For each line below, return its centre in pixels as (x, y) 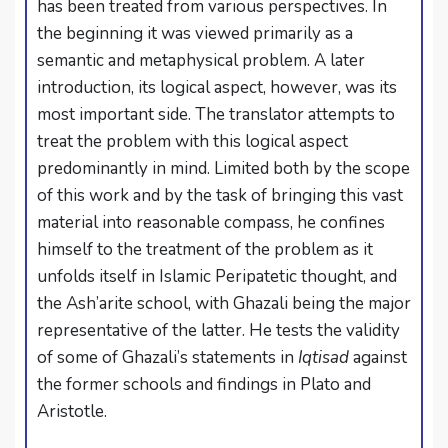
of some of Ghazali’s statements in (167, 357)
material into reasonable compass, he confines (211, 222)
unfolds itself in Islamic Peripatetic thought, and (217, 276)
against (380, 357)
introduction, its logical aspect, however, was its (217, 87)
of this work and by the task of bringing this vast (220, 195)
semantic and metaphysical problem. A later (201, 60)
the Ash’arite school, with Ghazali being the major (224, 303)
